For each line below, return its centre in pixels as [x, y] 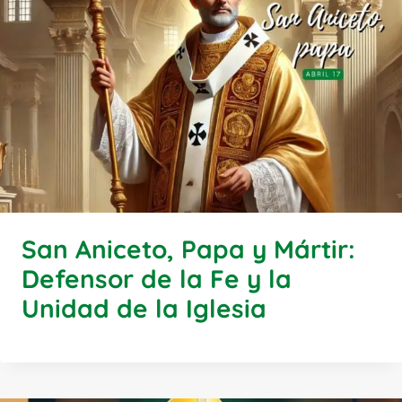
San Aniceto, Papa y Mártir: [188, 249]
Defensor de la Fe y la [157, 278]
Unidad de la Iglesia [144, 308]
